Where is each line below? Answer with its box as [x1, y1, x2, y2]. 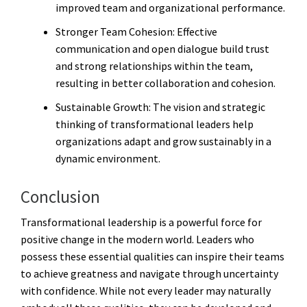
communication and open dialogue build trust [56, 41, 269, 56]
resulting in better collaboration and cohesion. [56, 75, 275, 90]
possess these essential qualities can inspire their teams [21, 249, 284, 264]
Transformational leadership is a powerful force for [21, 215, 262, 230]
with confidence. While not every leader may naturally [21, 284, 271, 298]
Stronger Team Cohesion [56, 24, 173, 38]
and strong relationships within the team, [56, 58, 253, 73]
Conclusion [21, 186, 100, 208]
